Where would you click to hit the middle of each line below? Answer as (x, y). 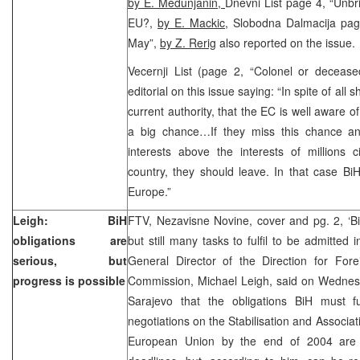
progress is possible (69, 280)
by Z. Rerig (188, 42)
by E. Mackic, (193, 22)
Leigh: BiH (70, 220)
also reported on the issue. (286, 42)
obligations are (70, 240)
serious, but (70, 260)
